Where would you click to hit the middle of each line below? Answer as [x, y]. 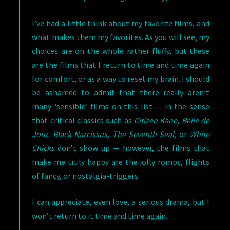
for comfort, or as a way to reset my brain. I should [121, 78]
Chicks [43, 148]
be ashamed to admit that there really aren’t [121, 92]
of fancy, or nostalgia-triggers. [86, 175]
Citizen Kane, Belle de [172, 120]
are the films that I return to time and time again [121, 64]
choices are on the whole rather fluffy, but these [121, 51]
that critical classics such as [83, 120]
